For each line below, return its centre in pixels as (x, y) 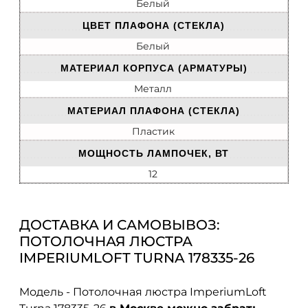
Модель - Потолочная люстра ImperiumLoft (143, 291)
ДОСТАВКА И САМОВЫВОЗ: (120, 225)
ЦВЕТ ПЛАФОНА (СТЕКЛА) (154, 26)
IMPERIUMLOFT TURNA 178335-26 (137, 258)
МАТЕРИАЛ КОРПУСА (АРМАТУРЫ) (154, 68)
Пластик (153, 132)
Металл (153, 89)
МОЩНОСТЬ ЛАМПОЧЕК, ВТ (154, 154)
